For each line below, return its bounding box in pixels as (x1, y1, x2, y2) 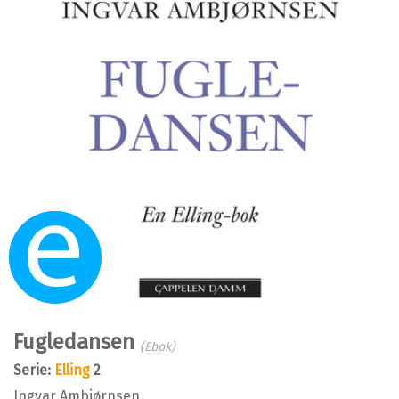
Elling (54, 361, 90, 379)
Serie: (13, 361, 54, 379)
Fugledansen (13, 329, 140, 354)
